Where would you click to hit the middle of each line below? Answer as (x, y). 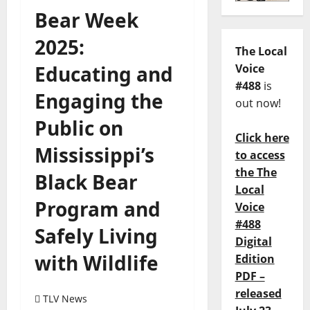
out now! (258, 103)
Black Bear (86, 182)
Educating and (104, 74)
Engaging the (99, 101)
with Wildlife (97, 263)
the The (256, 173)
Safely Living (96, 236)
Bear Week (86, 20)
